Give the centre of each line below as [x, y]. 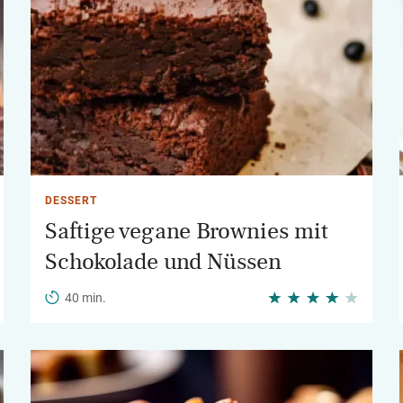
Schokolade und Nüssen [163, 262]
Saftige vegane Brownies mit [187, 231]
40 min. [85, 298]
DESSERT [71, 201]
